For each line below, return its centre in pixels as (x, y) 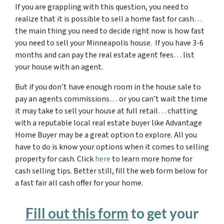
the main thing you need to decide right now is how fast (110, 31)
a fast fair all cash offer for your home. (79, 183)
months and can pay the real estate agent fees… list (105, 55)
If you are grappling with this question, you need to (102, 7)
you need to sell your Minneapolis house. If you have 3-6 (109, 43)
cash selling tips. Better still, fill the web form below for (111, 171)
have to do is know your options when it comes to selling (112, 147)
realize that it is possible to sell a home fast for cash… (108, 19)
